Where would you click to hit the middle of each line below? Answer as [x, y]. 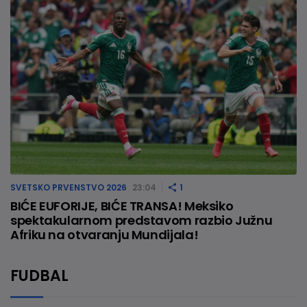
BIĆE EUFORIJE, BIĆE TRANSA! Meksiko [122, 206]
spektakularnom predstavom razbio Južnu [142, 220]
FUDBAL [39, 275]
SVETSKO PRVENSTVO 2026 [69, 187]
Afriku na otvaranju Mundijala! [105, 234]
